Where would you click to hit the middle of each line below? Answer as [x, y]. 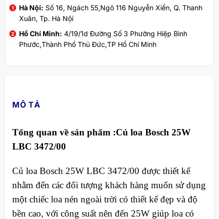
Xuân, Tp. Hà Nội [46, 19]
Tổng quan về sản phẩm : [64, 132]
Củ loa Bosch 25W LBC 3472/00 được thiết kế [101, 171]
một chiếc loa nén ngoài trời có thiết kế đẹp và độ [105, 199]
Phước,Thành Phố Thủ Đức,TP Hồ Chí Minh [88, 44]
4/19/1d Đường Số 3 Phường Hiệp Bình [124, 33]
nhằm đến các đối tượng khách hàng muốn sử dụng [109, 185]
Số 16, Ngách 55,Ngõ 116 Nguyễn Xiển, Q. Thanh [123, 8]
